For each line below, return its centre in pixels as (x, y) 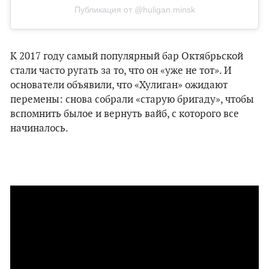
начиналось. (39, 128)
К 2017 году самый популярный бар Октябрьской (127, 56)
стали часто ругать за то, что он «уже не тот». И (121, 71)
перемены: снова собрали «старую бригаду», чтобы (132, 99)
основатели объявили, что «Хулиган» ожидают (119, 85)
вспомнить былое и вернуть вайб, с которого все (125, 114)
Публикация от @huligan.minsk (134, 9)
